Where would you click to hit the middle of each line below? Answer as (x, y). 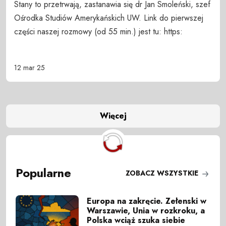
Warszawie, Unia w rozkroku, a (146, 211)
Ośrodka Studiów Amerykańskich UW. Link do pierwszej (109, 18)
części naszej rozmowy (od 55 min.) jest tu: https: (98, 31)
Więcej (113, 116)
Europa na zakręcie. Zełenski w (147, 201)
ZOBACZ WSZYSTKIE (163, 173)
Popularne (44, 173)
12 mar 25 (30, 67)
